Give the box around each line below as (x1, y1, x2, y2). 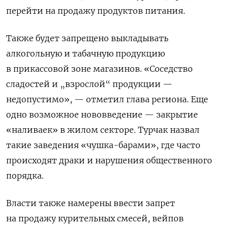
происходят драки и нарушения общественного (6, 155, 212, 166)
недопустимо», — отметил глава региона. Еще (6, 94, 208, 105)
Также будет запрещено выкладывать (6, 33, 168, 44)
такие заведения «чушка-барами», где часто (6, 140, 201, 151)
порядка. (6, 170, 44, 181)
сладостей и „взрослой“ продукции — (6, 79, 173, 90)
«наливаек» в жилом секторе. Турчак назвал (6, 125, 199, 135)
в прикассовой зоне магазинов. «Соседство (6, 64, 193, 74)
